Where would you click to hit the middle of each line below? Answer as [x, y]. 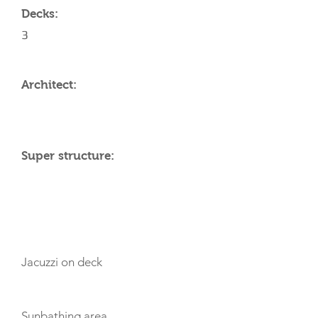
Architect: [49, 85]
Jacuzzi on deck [62, 262]
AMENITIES [52, 223]
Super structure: [68, 156]
